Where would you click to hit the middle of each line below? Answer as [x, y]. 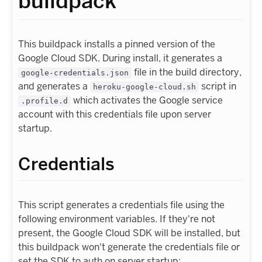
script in [218, 86]
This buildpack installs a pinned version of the [117, 44]
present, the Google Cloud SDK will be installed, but [129, 233]
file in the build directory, [187, 72]
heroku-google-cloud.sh [144, 87]
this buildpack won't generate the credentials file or [129, 247]
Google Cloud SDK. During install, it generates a [120, 58]
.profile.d [44, 101]
